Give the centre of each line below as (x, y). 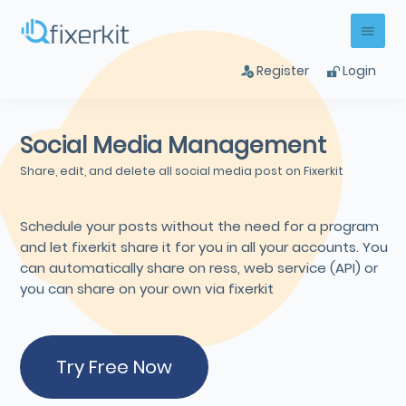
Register (281, 71)
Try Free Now (115, 367)
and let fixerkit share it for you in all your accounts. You (204, 247)
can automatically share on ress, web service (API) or (199, 268)
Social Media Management (174, 145)
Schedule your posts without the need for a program (200, 227)
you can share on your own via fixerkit (147, 289)
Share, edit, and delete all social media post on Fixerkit (182, 171)
